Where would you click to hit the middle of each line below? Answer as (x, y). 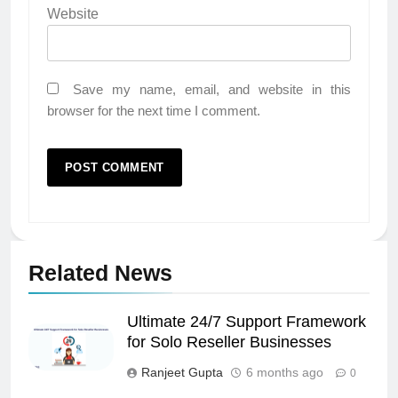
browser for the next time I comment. (154, 110)
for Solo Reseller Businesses (229, 342)
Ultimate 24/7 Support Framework (247, 321)
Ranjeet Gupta (182, 372)
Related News (100, 272)
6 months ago (285, 372)
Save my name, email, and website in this (212, 89)
